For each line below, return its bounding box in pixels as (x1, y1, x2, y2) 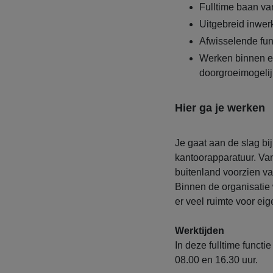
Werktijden (174, 225, 224, 236)
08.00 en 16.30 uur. (174, 254, 258, 265)
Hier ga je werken (174, 101, 265, 114)
